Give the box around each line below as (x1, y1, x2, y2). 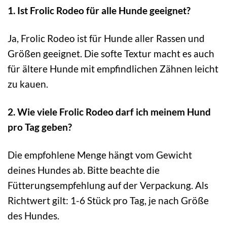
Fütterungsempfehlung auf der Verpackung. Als (8, 179, 208, 191)
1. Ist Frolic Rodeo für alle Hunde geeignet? (8, 4, 191, 16)
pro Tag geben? (8, 121, 72, 133)
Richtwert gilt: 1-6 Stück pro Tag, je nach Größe (8, 194, 209, 206)
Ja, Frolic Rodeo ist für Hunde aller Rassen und (8, 32, 205, 44)
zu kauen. (8, 78, 48, 90)
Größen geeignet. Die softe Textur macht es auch (8, 47, 214, 59)
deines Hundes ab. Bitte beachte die (8, 164, 160, 176)
